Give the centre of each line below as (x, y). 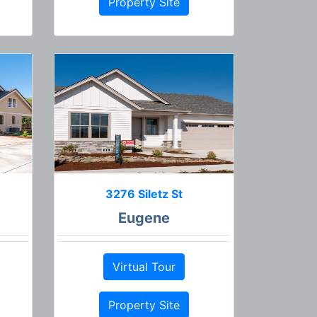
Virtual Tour (144, 266)
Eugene (144, 218)
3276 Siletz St (144, 194)
